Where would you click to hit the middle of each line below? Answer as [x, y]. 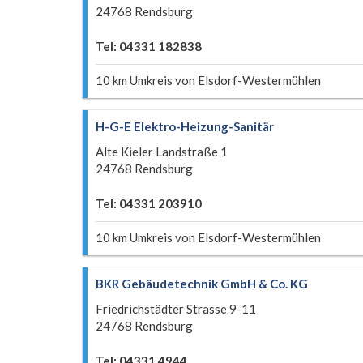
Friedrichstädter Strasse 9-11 [176, 309]
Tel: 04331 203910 [149, 203]
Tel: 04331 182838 [149, 46]
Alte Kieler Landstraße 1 [162, 152]
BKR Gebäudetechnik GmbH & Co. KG [202, 284]
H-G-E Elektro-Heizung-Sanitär [185, 126]
